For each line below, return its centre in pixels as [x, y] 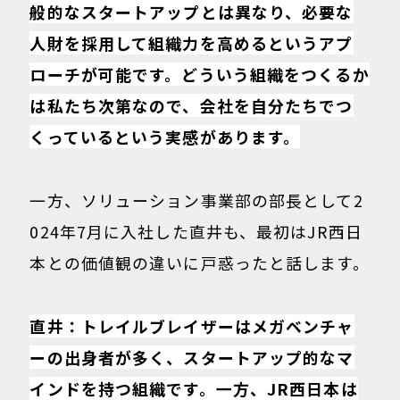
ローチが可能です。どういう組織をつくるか [200, 75]
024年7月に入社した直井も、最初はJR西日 [196, 232]
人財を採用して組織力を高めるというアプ [192, 43]
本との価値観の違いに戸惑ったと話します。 [200, 263]
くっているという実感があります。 [165, 137]
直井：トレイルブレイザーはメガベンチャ [192, 325]
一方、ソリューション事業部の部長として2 [196, 200]
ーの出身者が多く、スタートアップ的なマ [192, 357]
